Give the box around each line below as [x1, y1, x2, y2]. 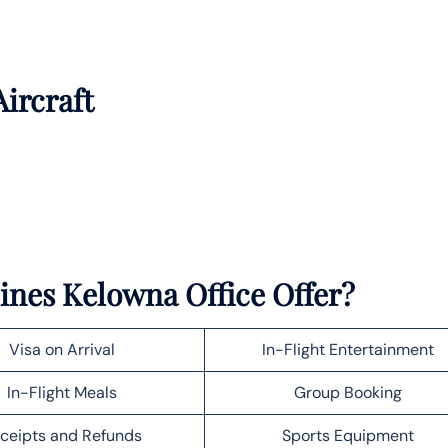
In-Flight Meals [6, 381, 117, 403]
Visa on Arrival [8, 338, 115, 360]
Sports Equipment [282, 424, 414, 446]
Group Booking [294, 381, 402, 403]
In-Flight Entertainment [262, 338, 434, 360]
